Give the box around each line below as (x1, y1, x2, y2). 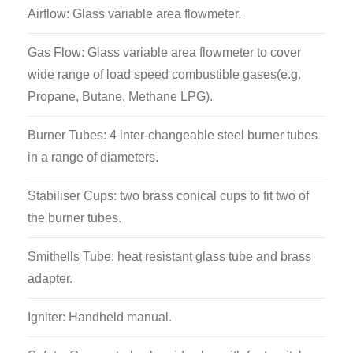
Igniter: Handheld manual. (28, 310, 172, 324)
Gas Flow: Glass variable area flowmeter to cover (28, 46, 301, 59)
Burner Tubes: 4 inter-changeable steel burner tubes (28, 128, 318, 142)
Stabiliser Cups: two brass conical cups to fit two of (28, 189, 309, 203)
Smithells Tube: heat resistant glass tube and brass (28, 250, 311, 263)
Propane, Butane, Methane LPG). (28, 90, 213, 103)
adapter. (28, 272, 72, 285)
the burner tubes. (28, 211, 121, 225)
